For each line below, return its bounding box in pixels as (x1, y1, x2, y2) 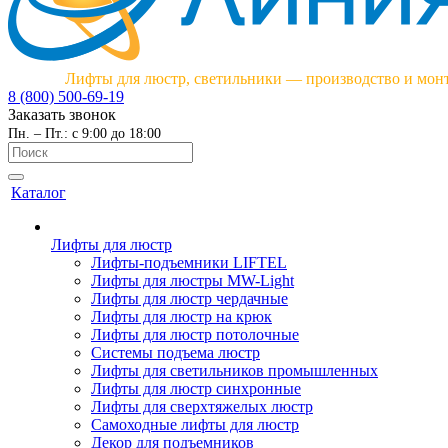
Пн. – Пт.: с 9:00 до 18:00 (8, 126, 161, 141)
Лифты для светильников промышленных (91, 362, 378, 379)
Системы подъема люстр (91, 344, 260, 361)
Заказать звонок (8, 106, 116, 123)
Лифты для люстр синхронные (91, 380, 301, 397)
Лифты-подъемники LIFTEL (91, 254, 287, 271)
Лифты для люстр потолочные (91, 326, 299, 343)
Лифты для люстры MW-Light (91, 272, 294, 289)
